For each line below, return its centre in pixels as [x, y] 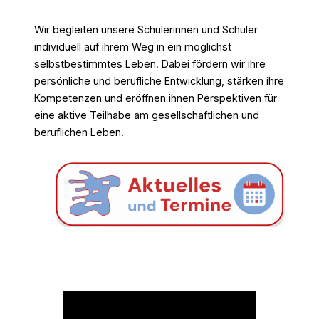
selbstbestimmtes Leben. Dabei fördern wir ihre [150, 63]
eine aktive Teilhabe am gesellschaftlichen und [147, 115]
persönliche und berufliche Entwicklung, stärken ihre [159, 80]
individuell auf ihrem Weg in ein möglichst [133, 46]
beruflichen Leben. [79, 132]
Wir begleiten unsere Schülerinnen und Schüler [146, 29]
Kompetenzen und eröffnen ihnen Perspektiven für [156, 98]
